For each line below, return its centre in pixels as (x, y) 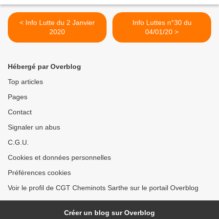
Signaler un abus (34, 127)
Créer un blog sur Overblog (109, 213)
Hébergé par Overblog (44, 67)
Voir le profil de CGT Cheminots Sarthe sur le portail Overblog (103, 188)
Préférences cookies (39, 173)
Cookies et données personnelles (59, 158)
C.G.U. (18, 142)
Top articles (25, 82)
